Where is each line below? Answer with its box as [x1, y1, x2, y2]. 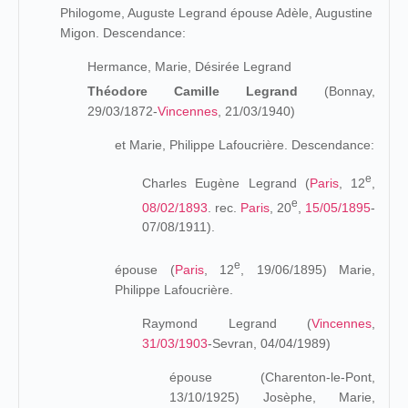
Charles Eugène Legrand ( [142, 175, 310, 190]
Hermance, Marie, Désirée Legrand [87, 59, 291, 74]
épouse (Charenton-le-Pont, [169, 369, 375, 384]
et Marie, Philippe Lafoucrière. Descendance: [115, 138, 374, 152]
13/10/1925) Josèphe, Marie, [169, 389, 375, 404]
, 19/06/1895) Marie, [240, 261, 375, 277]
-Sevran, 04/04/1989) [208, 335, 331, 351]
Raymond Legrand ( [142, 315, 311, 331]
